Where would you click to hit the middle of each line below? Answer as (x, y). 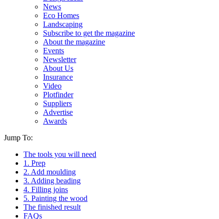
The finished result (52, 207)
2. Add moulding (50, 172)
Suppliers (57, 103)
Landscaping (63, 24)
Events (54, 51)
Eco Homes (61, 15)
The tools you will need (60, 154)
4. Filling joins (46, 189)
